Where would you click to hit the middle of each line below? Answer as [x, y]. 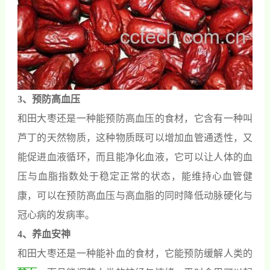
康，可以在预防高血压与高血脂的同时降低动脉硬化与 [135, 195]
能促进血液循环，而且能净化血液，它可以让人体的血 [135, 157]
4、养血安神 [44, 234]
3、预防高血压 [49, 99]
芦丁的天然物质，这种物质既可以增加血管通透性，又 [135, 137]
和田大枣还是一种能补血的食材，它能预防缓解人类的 [135, 253]
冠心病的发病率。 [56, 215]
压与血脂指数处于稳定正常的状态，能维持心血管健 [135, 176]
